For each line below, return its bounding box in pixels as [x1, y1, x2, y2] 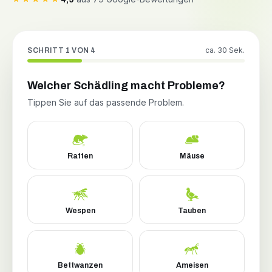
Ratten [67, 152, 93, 161]
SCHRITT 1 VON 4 [27, 46, 96, 55]
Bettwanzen [58, 261, 103, 270]
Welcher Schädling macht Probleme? [27, 80, 225, 92]
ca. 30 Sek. [205, 46, 245, 55]
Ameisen [175, 261, 208, 270]
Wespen [65, 206, 95, 216]
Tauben [178, 206, 206, 216]
